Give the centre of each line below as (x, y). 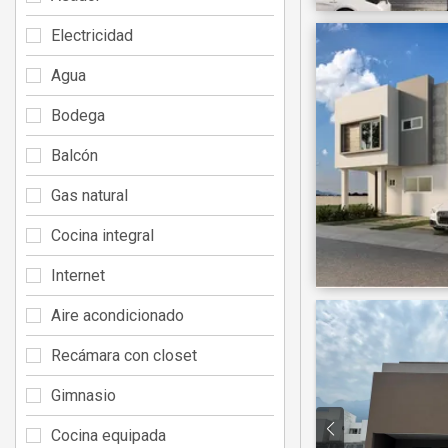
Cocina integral (102, 235)
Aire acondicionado (117, 315)
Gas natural (89, 195)
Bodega (78, 115)
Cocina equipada (108, 435)
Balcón (74, 155)
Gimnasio (83, 395)
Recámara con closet (124, 355)
